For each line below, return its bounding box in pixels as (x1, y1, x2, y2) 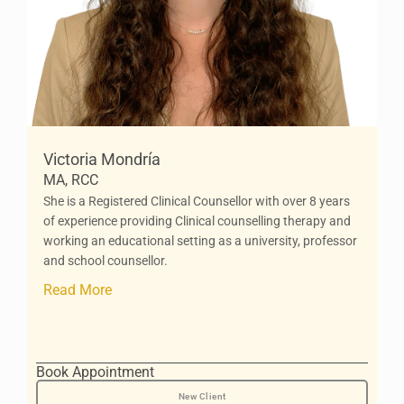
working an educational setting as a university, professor (43, 234, 357, 248)
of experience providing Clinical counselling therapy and (43, 214, 351, 228)
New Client (178, 391, 226, 401)
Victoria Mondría (43, 150, 161, 169)
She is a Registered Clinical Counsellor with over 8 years (43, 194, 350, 208)
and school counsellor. (43, 253, 168, 268)
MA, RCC (43, 171, 98, 188)
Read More (43, 281, 112, 298)
